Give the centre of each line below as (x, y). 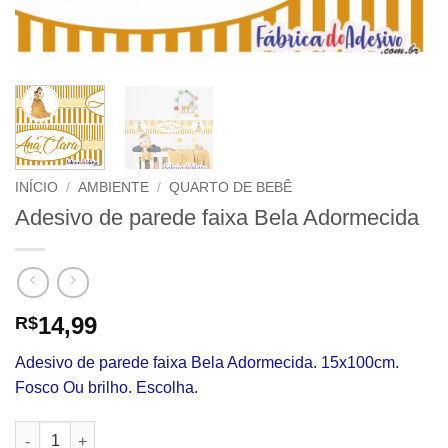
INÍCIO (36, 187)
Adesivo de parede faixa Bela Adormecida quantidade (197, 431)
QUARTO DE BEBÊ (231, 187)
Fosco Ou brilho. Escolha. (106, 388)
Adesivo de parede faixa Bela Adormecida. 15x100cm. (207, 363)
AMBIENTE (114, 187)
